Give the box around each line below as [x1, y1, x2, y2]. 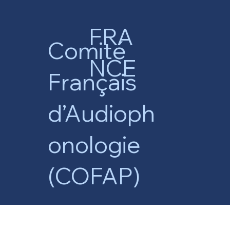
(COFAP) [48, 162, 141, 190]
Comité [48, 36, 127, 65]
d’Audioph [48, 99, 156, 128]
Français [48, 68, 137, 97]
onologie [48, 130, 141, 159]
